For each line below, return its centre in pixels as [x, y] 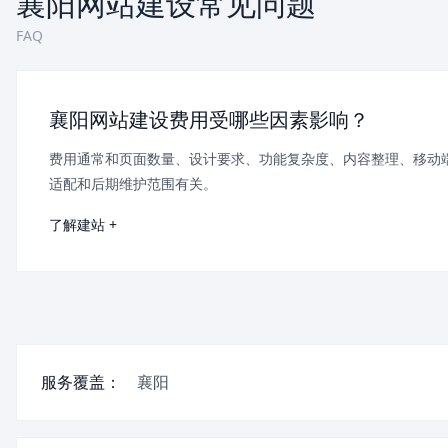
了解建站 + [83, 225]
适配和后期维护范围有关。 [133, 184]
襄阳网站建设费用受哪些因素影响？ [209, 120]
